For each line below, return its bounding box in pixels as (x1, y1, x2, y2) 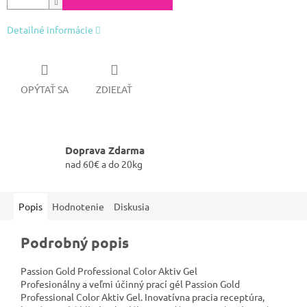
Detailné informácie (7, 23, 93, 36)
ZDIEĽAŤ (96, 83, 132, 96)
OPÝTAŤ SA (21, 83, 69, 96)
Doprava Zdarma (65, 143, 145, 157)
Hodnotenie (52, 199, 104, 212)
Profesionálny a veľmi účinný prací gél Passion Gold (21, 277, 240, 290)
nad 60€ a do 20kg (65, 157, 143, 170)
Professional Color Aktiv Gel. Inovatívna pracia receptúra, (21, 290, 265, 303)
